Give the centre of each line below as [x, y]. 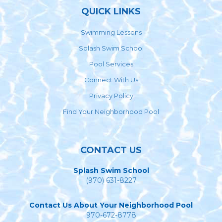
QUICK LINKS [111, 11]
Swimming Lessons [111, 32]
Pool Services [111, 64]
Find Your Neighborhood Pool [111, 111]
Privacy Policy [111, 96]
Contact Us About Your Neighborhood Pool [111, 205]
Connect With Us [111, 80]
